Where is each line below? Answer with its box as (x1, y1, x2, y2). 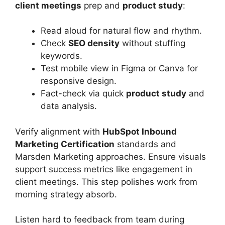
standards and (115, 139, 176, 149)
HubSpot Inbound (102, 126, 177, 137)
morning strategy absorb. (15, 189, 117, 199)
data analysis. (41, 101, 97, 111)
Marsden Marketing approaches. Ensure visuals (15, 151, 206, 162)
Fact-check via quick (41, 88, 126, 99)
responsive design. (41, 76, 117, 86)
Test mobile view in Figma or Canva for (41, 63, 198, 74)
